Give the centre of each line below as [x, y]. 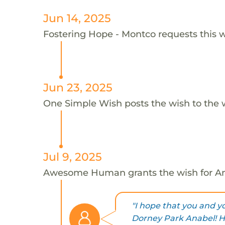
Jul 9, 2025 [72, 156]
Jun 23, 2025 [78, 87]
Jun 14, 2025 [77, 18]
